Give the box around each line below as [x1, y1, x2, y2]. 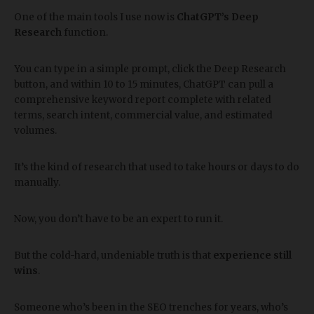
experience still [213, 250, 292, 261]
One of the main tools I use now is [14, 11, 177, 23]
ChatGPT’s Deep [177, 11, 259, 23]
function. [62, 27, 108, 39]
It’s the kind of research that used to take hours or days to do [14, 161, 299, 173]
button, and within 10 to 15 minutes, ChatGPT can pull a [14, 78, 273, 90]
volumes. [14, 125, 57, 137]
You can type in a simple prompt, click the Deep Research [14, 63, 286, 75]
